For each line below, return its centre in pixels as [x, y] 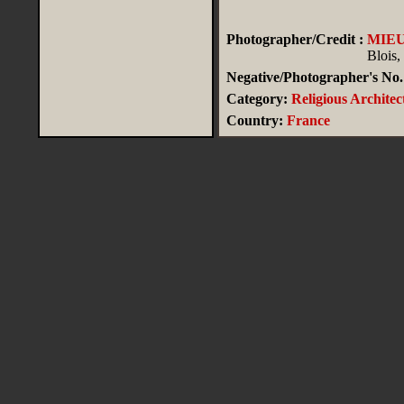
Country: [254, 120]
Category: [257, 99]
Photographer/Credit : [294, 39]
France [308, 120]
